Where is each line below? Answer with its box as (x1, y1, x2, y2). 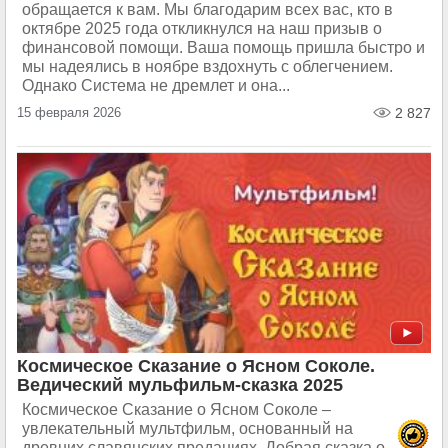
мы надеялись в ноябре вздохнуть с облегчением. (22, 58, 393, 75)
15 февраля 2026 (17, 105, 121, 120)
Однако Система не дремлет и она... (22, 77, 290, 94)
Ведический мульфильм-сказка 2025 (17, 375, 343, 395)
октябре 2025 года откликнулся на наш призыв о (22, 20, 382, 37)
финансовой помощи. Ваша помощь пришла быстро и (22, 39, 425, 56)
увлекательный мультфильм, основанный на (22, 420, 353, 437)
